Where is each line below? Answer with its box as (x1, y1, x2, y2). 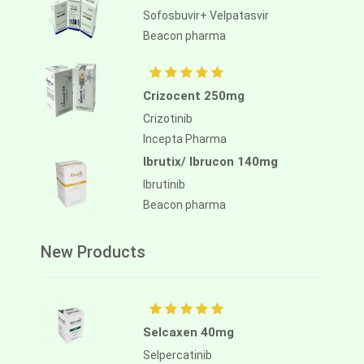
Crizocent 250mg (143, 89, 245, 104)
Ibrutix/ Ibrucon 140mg (143, 154, 278, 170)
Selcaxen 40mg (143, 325, 234, 340)
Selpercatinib (143, 349, 212, 362)
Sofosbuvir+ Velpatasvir (143, 9, 269, 23)
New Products (41, 242, 145, 262)
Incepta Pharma (143, 132, 227, 146)
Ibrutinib (143, 178, 185, 192)
